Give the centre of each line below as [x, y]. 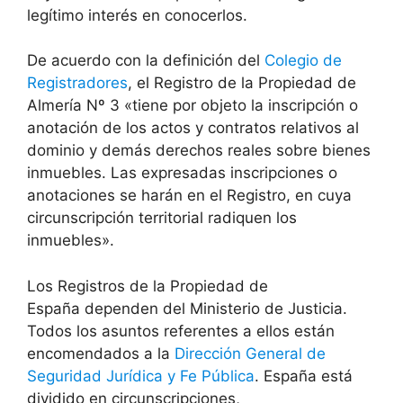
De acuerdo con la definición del [146, 61]
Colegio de [303, 61]
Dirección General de [250, 353]
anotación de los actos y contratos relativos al [193, 128]
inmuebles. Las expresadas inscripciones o [182, 173]
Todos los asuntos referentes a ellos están [181, 331]
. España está [304, 376]
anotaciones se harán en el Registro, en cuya [189, 196]
